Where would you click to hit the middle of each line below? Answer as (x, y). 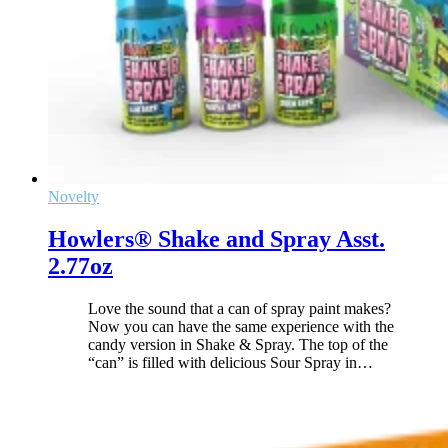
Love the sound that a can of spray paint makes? (239, 308)
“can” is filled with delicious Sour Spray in (222, 362)
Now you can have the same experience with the (241, 326)
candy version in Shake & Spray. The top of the (238, 344)
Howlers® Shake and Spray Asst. (216, 238)
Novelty (73, 196)
